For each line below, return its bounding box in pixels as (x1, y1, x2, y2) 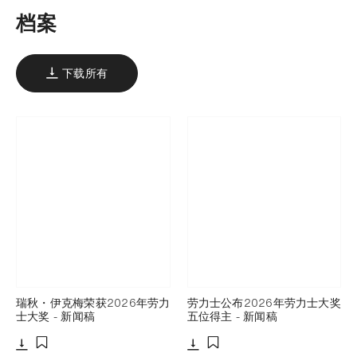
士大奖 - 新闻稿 (16, 307, 96, 324)
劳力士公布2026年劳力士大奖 (186, 293, 341, 311)
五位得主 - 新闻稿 (186, 307, 277, 324)
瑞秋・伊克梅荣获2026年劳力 (16, 293, 171, 311)
